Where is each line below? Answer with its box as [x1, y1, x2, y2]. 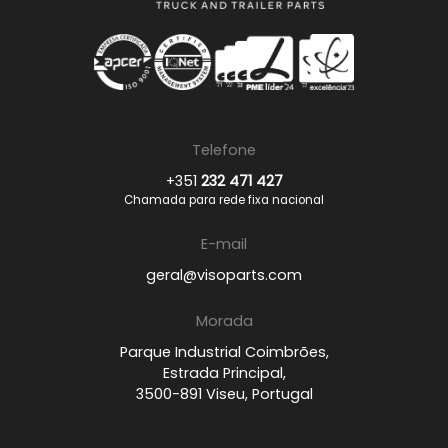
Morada [195, 311, 253, 332]
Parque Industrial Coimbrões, [119, 342, 329, 363]
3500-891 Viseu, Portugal [135, 384, 313, 405]
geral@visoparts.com [146, 265, 302, 286]
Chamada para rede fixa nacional [124, 192, 324, 209]
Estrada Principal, [162, 363, 286, 384]
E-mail [201, 234, 247, 255]
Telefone [192, 140, 256, 161]
